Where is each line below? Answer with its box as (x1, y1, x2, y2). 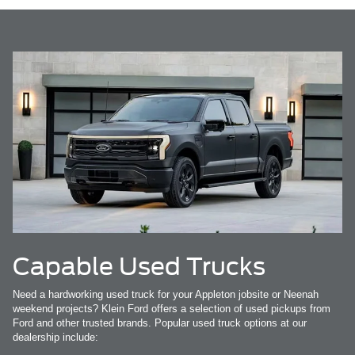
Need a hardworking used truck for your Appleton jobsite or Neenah (13, 288, 319, 300)
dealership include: (13, 330, 98, 343)
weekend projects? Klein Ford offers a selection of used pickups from (13, 302, 330, 315)
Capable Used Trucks (13, 251, 265, 281)
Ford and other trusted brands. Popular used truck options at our (13, 316, 307, 329)
